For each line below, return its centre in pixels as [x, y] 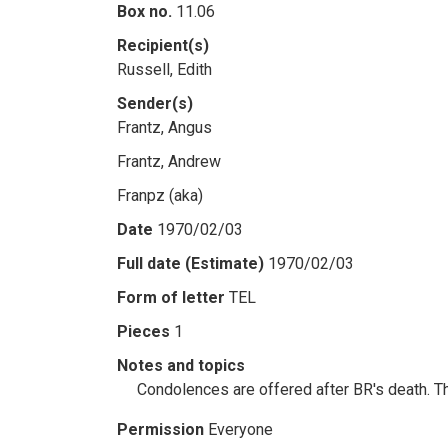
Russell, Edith [164, 69]
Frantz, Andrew [169, 161]
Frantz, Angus [164, 127]
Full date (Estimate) [190, 263]
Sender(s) [155, 103]
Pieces [143, 331]
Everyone [240, 429]
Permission [160, 429]
